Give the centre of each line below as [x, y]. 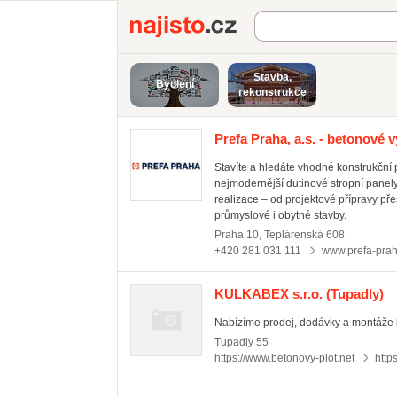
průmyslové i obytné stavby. [280, 215]
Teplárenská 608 [304, 235]
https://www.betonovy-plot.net [284, 358]
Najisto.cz [285, 23]
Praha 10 [237, 235]
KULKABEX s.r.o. [269, 294]
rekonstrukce [272, 92]
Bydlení [175, 84]
